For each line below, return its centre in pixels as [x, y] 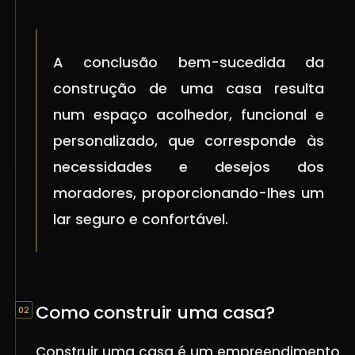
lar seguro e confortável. [141, 219]
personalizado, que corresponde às [189, 141]
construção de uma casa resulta [189, 89]
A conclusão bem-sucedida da [189, 63]
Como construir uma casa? [155, 313]
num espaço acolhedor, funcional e [189, 115]
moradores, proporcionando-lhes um [189, 193]
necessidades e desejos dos [189, 167]
